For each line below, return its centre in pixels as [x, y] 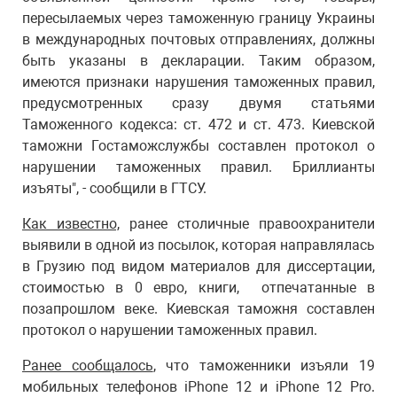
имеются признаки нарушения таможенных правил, [198, 82]
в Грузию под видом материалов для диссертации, [198, 266]
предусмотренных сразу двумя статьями [198, 103]
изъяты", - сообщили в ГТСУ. [114, 188]
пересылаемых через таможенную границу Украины [198, 18]
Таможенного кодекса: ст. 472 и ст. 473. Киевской [198, 125]
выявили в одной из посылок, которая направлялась [198, 245]
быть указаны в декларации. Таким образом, [198, 61]
